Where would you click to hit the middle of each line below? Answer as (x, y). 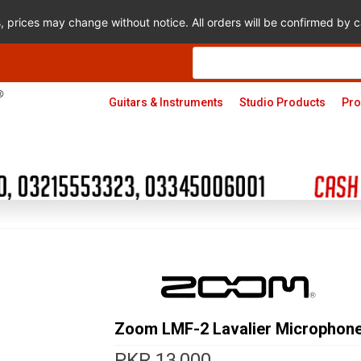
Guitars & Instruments (166, 102)
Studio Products (282, 102)
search (210, 63)
